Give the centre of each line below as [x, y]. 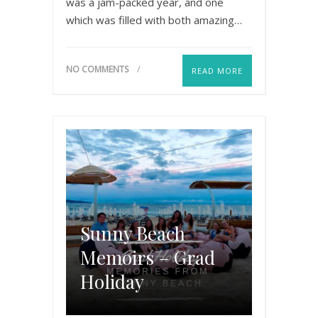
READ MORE [217, 70]
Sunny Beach [133, 233]
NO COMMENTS [97, 69]
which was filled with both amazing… [154, 20]
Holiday [112, 281]
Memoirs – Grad [148, 257]
